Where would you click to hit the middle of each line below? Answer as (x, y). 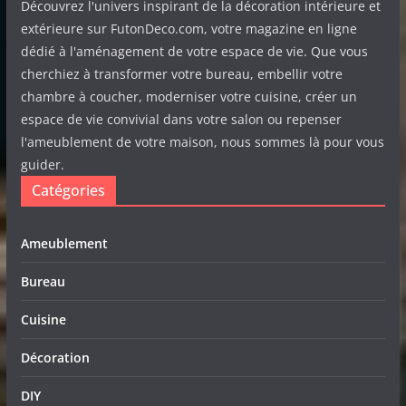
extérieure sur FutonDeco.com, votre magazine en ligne (188, 29)
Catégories (68, 190)
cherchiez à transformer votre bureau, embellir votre (181, 74)
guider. (42, 164)
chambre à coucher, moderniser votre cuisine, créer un (188, 97)
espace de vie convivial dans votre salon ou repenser (181, 119)
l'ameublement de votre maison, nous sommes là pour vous (202, 142)
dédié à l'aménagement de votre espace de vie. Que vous (194, 51)
